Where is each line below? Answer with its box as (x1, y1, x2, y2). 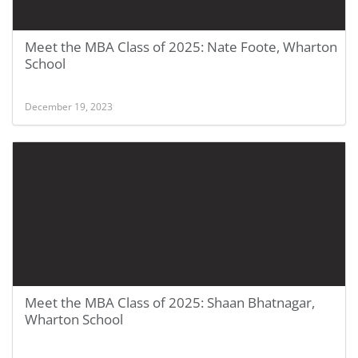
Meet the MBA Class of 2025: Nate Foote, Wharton (25, 38, 337, 56)
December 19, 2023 (25, 100, 113, 113)
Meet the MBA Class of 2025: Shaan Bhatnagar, (25, 293, 315, 312)
